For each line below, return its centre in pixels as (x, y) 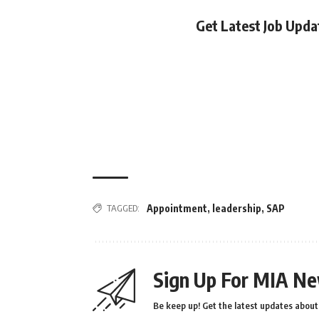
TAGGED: (123, 208)
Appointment (177, 209)
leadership (237, 209)
